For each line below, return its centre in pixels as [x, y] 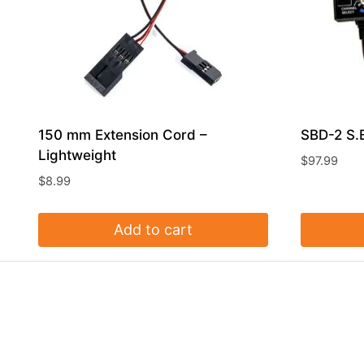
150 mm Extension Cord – [123, 135]
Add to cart [153, 229]
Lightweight [77, 156]
